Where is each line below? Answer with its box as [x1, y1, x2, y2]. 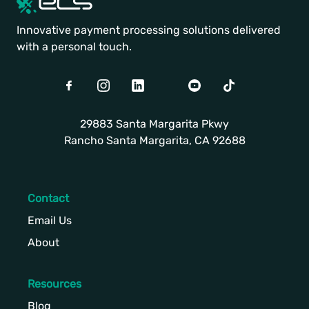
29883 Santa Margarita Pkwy [80, 117, 229, 130]
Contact [28, 191, 69, 205]
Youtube [188, 80, 231, 94]
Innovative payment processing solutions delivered [17, 23, 281, 37]
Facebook [62, 80, 112, 94]
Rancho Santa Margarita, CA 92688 [63, 133, 246, 147]
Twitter [166, 80, 201, 94]
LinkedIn [131, 80, 175, 94]
